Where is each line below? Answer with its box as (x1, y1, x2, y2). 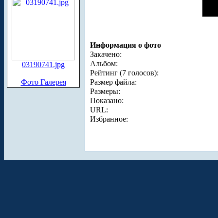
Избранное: (90, 115, 128, 124)
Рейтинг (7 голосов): (90, 69, 159, 77)
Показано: (90, 96, 124, 105)
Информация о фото (90, 41, 161, 50)
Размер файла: (90, 78, 137, 87)
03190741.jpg (22, 60, 65, 69)
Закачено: (90, 50, 122, 59)
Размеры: (90, 87, 120, 96)
